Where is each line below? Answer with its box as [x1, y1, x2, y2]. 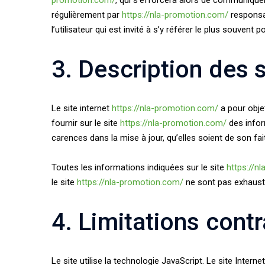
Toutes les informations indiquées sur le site [51, 162, 227, 173]
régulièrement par [51, 9, 122, 20]
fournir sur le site [51, 118, 120, 128]
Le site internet [51, 103, 112, 114]
